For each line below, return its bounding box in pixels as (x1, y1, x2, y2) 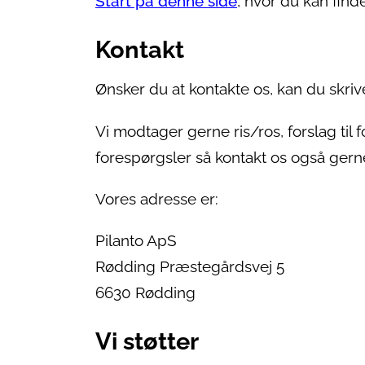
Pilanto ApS (95, 231, 177, 250)
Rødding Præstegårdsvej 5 (95, 257, 284, 276)
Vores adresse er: (95, 189, 218, 209)
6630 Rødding (95, 283, 196, 302)
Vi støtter (95, 328, 199, 356)
